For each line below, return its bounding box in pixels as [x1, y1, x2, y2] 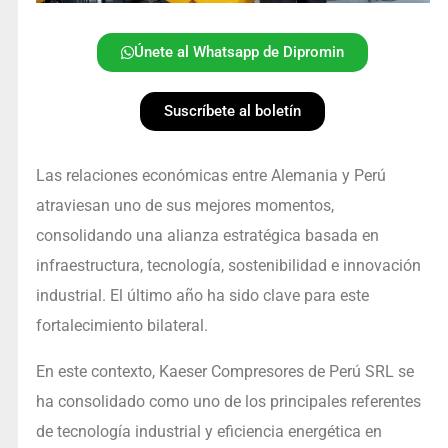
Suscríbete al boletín [164, 102, 302, 121]
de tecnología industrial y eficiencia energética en [35, 422, 382, 442]
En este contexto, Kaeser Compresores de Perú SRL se [35, 362, 414, 382]
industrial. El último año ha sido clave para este [35, 286, 369, 306]
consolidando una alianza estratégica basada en [35, 226, 379, 246]
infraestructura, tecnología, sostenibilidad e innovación [35, 256, 421, 276]
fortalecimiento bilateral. [35, 316, 212, 336]
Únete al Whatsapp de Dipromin [134, 43, 345, 62]
